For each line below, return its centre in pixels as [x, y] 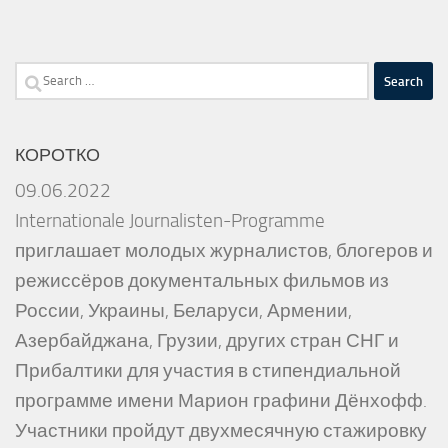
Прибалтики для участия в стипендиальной [208, 371]
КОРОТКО [57, 155]
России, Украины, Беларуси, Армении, [183, 311]
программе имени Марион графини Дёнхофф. [221, 401]
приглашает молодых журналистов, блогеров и [224, 251]
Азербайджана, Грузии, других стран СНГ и [207, 341]
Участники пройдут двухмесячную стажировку [221, 431]
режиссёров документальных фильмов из [202, 281]
